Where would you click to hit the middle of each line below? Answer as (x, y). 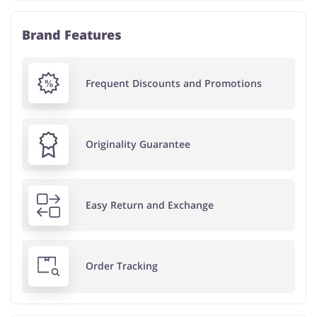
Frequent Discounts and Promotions (173, 83)
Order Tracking (121, 266)
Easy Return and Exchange (149, 205)
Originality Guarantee (138, 144)
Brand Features (72, 34)
